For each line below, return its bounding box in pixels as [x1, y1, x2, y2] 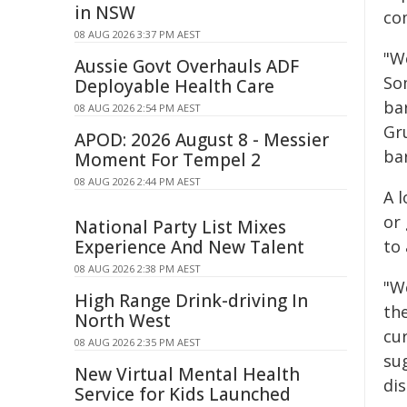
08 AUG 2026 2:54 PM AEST [74, 101, 201, 114]
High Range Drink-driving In [74, 289, 308, 313]
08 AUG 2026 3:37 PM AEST [74, 27, 201, 41]
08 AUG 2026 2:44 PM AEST [74, 174, 201, 188]
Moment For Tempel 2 [74, 148, 261, 172]
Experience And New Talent [74, 235, 304, 259]
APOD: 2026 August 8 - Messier [74, 128, 329, 152]
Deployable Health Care [74, 74, 274, 98]
